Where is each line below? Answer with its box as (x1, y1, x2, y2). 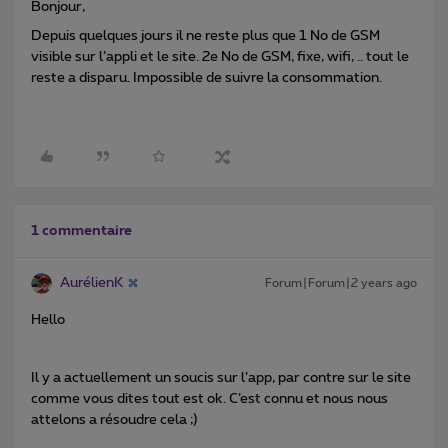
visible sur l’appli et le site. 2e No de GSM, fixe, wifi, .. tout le (31, 49, 409, 64)
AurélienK (60, 275, 123, 290)
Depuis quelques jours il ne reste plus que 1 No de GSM (31, 28, 380, 43)
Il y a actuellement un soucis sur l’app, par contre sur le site (31, 370, 411, 385)
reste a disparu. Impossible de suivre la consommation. (31, 70, 382, 85)
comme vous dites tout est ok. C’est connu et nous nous (31, 391, 388, 406)
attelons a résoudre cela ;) (31, 412, 198, 427)
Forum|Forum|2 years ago (265, 276, 417, 289)
